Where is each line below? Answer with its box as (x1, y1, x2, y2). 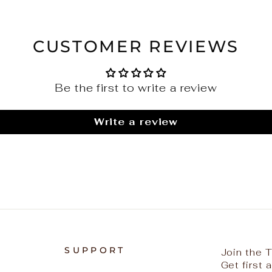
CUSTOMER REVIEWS (32, 36, 240, 56)
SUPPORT (64, 244, 126, 256)
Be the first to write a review (55, 80, 217, 95)
